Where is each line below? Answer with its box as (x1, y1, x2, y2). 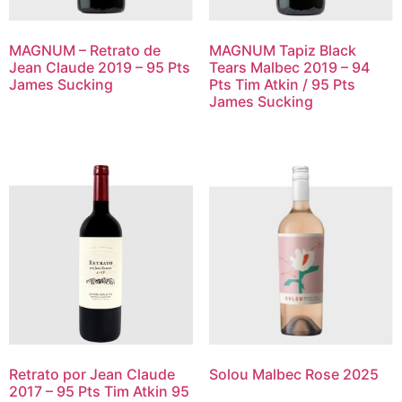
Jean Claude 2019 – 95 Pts (9, 57, 190, 76)
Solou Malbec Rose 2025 (208, 365, 379, 384)
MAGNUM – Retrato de (9, 40, 161, 59)
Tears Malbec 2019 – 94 (208, 57, 370, 76)
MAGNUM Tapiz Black (208, 40, 356, 59)
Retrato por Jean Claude (9, 365, 175, 384)
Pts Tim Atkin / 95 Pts (208, 74, 355, 93)
